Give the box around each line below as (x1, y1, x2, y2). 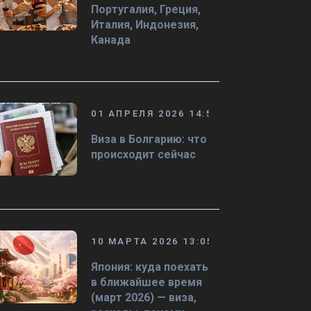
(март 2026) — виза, (91, 291, 196, 304)
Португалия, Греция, (91, 3, 201, 16)
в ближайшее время (91, 276, 202, 289)
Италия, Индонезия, (91, 18, 199, 31)
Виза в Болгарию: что (91, 133, 207, 146)
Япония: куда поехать (91, 260, 208, 274)
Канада (91, 33, 131, 47)
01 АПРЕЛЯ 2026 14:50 (91, 108, 219, 119)
